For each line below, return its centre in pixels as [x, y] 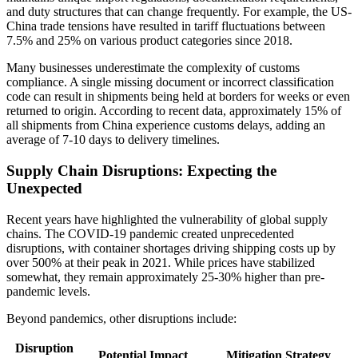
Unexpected [44, 189]
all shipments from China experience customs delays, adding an [166, 125]
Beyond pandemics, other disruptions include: [121, 318]
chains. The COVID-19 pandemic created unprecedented [150, 233]
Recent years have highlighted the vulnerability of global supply [167, 219]
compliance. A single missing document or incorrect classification [170, 82]
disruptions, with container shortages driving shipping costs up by [171, 248]
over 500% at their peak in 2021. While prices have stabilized [161, 262]
